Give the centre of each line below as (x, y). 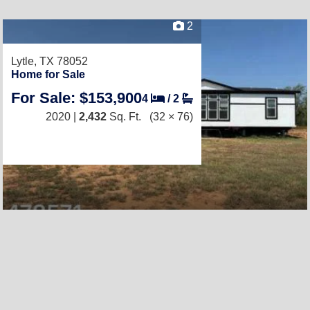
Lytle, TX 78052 (49, 61)
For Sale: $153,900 (76, 98)
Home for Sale (48, 74)
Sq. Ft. (124, 117)
